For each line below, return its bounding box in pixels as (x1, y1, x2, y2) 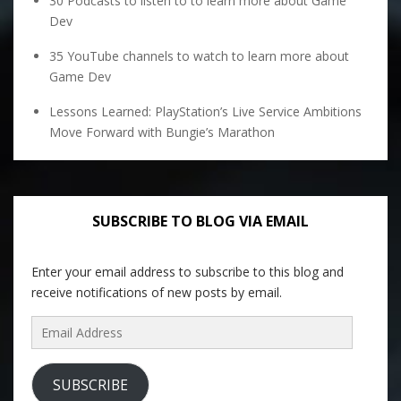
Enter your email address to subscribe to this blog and (31, 263, 344, 280)
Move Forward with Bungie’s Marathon (49, 124, 275, 141)
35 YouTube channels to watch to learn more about (49, 47, 349, 64)
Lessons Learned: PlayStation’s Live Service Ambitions (49, 103, 362, 120)
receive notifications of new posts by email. (31, 284, 282, 301)
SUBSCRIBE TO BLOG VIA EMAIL (92, 211, 309, 231)
